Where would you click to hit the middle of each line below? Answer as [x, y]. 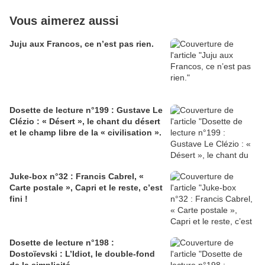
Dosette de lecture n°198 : [62, 243]
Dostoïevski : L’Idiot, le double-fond [82, 254]
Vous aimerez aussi [64, 21]
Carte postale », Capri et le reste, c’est [86, 188]
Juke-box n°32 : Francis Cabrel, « [77, 177]
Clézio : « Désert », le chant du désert [85, 122]
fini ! [19, 199]
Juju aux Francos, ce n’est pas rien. [82, 44]
